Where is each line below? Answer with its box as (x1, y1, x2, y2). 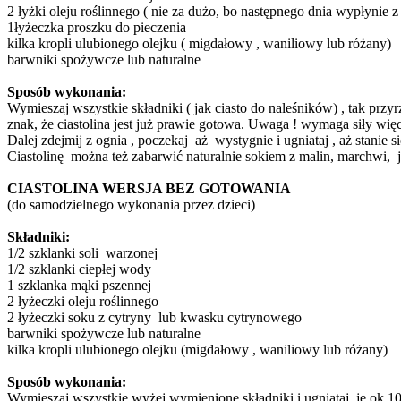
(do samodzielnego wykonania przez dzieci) (7, 196, 255, 212)
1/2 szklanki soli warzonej (7, 244, 158, 260)
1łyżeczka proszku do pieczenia (7, 19, 186, 35)
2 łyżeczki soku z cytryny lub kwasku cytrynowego (7, 309, 309, 325)
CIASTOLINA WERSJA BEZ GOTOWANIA (7, 180, 291, 196)
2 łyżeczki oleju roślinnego (7, 293, 158, 309)
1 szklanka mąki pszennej (7, 277, 151, 293)
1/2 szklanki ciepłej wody (7, 260, 151, 277)
